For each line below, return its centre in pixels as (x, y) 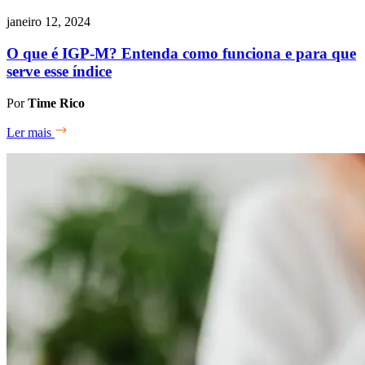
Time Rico (56, 103)
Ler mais (31, 132)
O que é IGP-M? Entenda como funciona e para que (181, 53)
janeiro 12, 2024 (48, 22)
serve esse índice (59, 71)
